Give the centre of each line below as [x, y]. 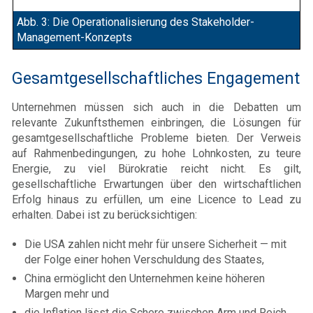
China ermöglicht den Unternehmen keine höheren [145, 278]
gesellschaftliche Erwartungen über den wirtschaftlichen [156, 184]
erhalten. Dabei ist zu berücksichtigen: [104, 214]
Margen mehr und [67, 293]
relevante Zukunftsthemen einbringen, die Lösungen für [156, 122]
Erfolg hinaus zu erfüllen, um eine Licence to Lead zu [156, 199]
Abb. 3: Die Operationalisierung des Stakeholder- [136, 22]
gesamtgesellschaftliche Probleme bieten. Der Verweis [156, 138]
